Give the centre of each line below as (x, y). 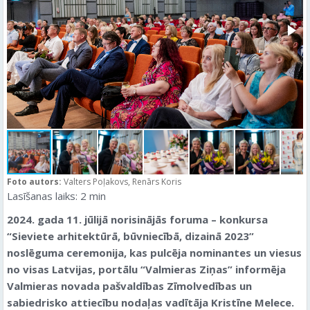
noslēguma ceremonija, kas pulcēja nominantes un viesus (154, 253)
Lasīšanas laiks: (42, 196)
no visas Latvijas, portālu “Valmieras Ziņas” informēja (146, 269)
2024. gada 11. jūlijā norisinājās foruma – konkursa (137, 219)
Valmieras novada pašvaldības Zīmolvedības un (129, 286)
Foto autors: (35, 182)
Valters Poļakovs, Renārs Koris (122, 182)
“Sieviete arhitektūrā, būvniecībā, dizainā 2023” (130, 236)
